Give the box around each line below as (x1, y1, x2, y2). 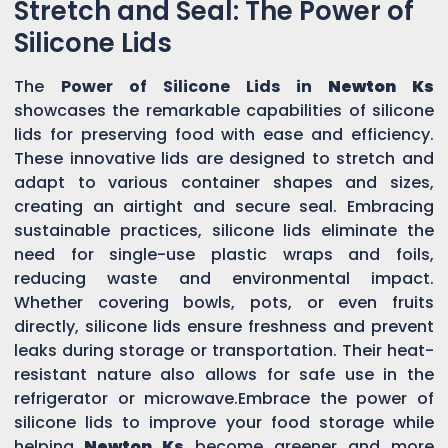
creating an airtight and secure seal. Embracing (14, 194, 434, 218)
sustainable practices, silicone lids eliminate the (14, 218, 434, 242)
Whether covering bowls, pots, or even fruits (14, 290, 434, 314)
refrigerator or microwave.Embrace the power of (14, 386, 434, 410)
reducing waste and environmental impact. (14, 266, 434, 290)
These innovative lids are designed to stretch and (14, 146, 434, 170)
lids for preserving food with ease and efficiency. (14, 122, 434, 146)
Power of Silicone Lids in (61, 74, 328, 98)
